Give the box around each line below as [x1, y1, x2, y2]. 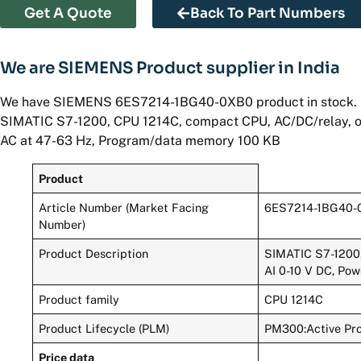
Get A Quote [24, 4, 112, 22]
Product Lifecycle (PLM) [39, 321, 170, 335]
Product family [39, 292, 120, 306]
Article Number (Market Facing [39, 200, 210, 214]
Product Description [39, 246, 149, 260]
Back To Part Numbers [190, 4, 345, 22]
